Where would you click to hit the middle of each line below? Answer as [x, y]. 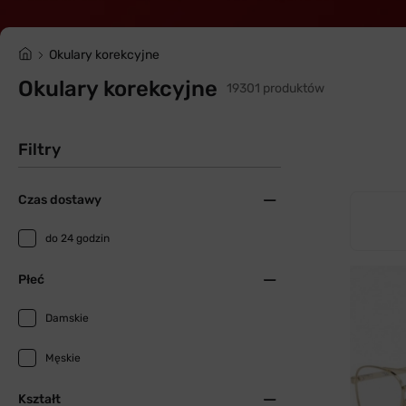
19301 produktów [275, 88]
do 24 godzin [77, 238]
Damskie [67, 318]
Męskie [63, 358]
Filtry [39, 150]
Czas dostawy [60, 200]
